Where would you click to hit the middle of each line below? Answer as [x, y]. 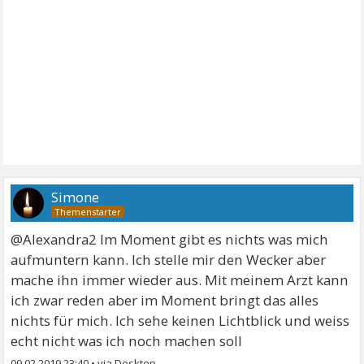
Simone [76, 197]
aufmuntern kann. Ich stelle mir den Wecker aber [169, 260]
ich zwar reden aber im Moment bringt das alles [165, 300]
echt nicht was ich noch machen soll [127, 341]
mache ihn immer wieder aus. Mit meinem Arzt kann [180, 280]
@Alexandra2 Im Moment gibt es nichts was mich [170, 239]
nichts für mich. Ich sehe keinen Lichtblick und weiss [180, 321]
